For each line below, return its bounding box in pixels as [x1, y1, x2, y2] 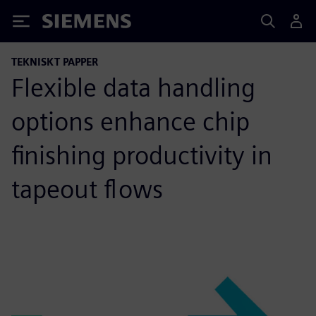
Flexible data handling [11, 72, 255, 103]
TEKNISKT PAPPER [11, 56, 98, 68]
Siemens [42, 16, 89, 31]
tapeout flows [11, 174, 163, 205]
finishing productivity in [11, 140, 272, 171]
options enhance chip [11, 106, 250, 137]
